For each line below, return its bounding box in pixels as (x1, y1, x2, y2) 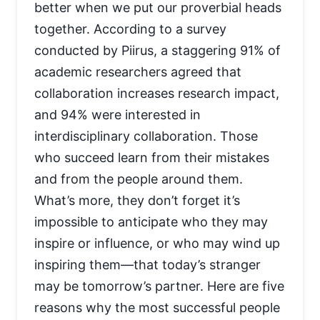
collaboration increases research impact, (34, 86, 279, 101)
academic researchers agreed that (34, 64, 241, 79)
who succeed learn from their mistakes (34, 150, 269, 165)
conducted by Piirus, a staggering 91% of (34, 43, 281, 58)
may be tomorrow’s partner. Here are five (34, 279, 284, 294)
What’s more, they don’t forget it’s (34, 193, 240, 208)
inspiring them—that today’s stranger (34, 257, 261, 272)
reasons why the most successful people (34, 300, 280, 315)
